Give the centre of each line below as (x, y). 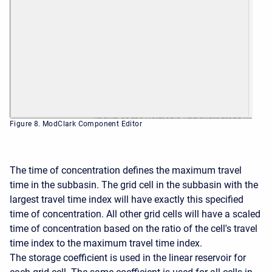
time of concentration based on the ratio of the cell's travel (134, 229)
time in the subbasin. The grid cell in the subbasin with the (134, 185)
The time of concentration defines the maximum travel (126, 171)
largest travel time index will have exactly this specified (127, 200)
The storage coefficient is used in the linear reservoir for (128, 258)
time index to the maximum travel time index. (106, 243)
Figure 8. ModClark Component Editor (76, 124)
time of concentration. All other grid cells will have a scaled (135, 214)
